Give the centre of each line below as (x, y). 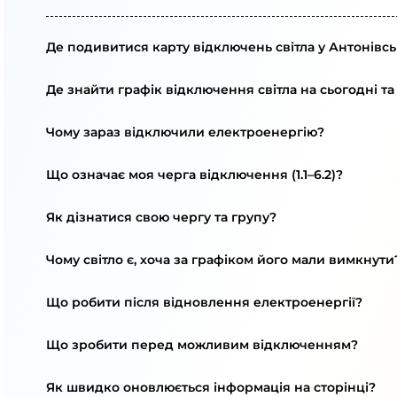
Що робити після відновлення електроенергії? (204, 302)
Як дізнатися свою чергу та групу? (161, 217)
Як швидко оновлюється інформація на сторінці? (211, 387)
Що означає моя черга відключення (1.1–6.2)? (195, 175)
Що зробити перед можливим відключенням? (202, 345)
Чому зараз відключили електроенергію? (185, 132)
